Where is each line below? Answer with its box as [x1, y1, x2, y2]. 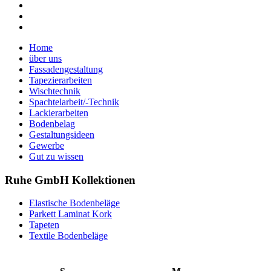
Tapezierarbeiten [29, 75, 92, 85]
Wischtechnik [29, 86, 80, 96]
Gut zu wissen [29, 151, 83, 162]
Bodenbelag [29, 119, 75, 129]
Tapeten [29, 220, 59, 230]
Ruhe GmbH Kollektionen [5, 173, 135, 186]
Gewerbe [29, 140, 64, 151]
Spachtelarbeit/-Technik [29, 97, 119, 107]
